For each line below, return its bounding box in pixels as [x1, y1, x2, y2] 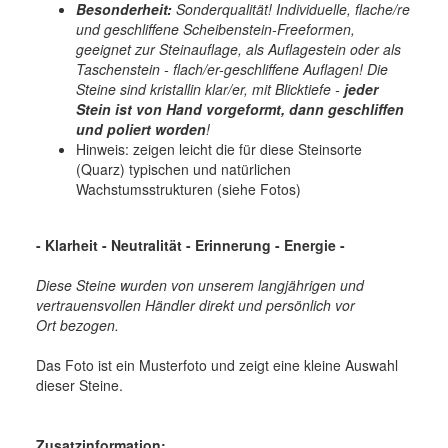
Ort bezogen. [36, 314, 119, 335]
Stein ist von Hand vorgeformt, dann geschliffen [76, 98, 404, 119]
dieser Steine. [36, 374, 123, 395]
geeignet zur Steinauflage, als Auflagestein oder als [76, 38, 401, 59]
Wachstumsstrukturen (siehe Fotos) [76, 178, 301, 199]
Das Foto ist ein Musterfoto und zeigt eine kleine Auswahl [36, 354, 398, 375]
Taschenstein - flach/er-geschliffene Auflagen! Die [76, 58, 388, 79]
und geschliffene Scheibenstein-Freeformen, [76, 18, 355, 39]
